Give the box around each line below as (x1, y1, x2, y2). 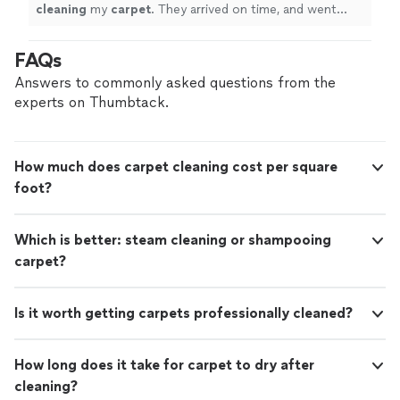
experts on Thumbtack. (14, 94, 169, 111)
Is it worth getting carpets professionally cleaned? (14, 304, 353, 321)
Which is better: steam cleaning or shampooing (14, 231, 331, 248)
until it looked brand (234, 20, 353, 35)
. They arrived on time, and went (151, 2, 337, 17)
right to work (36, 20, 116, 35)
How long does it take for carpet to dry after (14, 356, 314, 373)
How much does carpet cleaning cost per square (14, 158, 337, 175)
